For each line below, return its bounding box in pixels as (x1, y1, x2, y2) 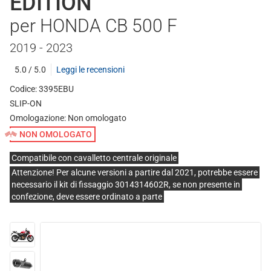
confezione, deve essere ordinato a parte (11, 192, 162, 201)
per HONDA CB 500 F (10, 15, 177, 36)
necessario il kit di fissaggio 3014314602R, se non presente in (11, 180, 240, 189)
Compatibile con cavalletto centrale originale (11, 153, 177, 163)
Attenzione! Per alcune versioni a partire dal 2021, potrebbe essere (11, 168, 258, 177)
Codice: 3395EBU (10, 84, 74, 94)
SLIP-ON (10, 99, 42, 108)
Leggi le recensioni (56, 65, 125, 74)
